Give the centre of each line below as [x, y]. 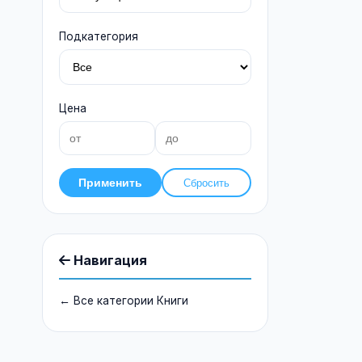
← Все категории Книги [124, 301]
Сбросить [206, 183]
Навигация [109, 260]
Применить [110, 183]
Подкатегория [99, 36]
